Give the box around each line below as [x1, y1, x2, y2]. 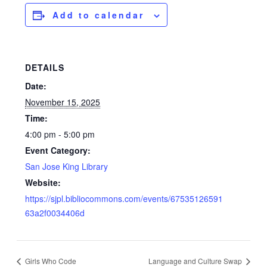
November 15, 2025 [25, 96, 101, 108]
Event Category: [25, 144, 91, 157]
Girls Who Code [23, 255, 76, 266]
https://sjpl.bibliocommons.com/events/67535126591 [25, 193, 223, 205]
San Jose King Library [25, 160, 108, 173]
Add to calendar [52, 9, 145, 21]
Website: [25, 176, 61, 189]
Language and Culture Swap [148, 255, 244, 266]
